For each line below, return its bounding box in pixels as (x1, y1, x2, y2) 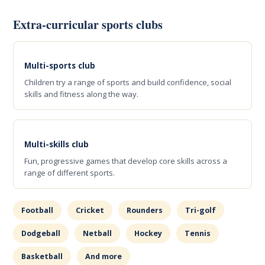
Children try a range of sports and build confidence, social (24, 77, 232, 88)
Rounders (127, 205, 163, 215)
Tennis (185, 228, 211, 238)
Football (21, 205, 54, 215)
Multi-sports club (24, 60, 96, 72)
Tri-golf (185, 205, 216, 215)
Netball (83, 228, 112, 238)
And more (85, 251, 122, 261)
